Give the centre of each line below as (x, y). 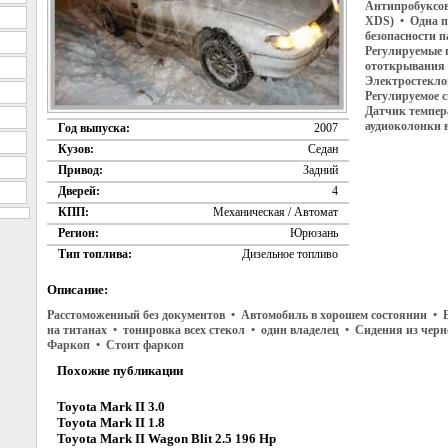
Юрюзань (314, 233)
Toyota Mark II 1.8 (111, 423)
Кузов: (76, 149)
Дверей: (79, 191)
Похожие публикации (120, 371)
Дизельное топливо (290, 254)
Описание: (77, 290)
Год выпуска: (94, 128)
